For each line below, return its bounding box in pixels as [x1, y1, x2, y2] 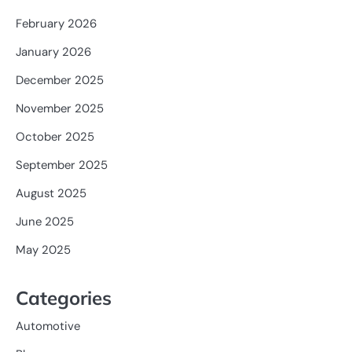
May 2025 [16, 241, 71, 258]
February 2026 [16, 15, 97, 31]
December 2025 [16, 71, 104, 88]
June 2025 [16, 213, 74, 229]
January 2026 [16, 43, 91, 60]
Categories [16, 286, 112, 310]
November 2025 [16, 100, 104, 116]
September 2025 [16, 156, 108, 173]
